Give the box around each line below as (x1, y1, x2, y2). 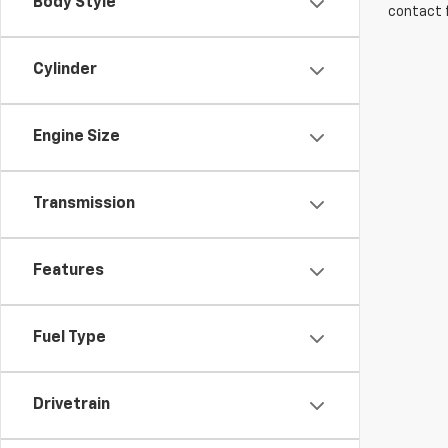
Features (33, 263, 104, 279)
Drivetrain (33, 397, 110, 413)
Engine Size (33, 129, 120, 145)
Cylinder (33, 62, 97, 78)
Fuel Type (33, 330, 106, 346)
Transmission (33, 196, 135, 212)
